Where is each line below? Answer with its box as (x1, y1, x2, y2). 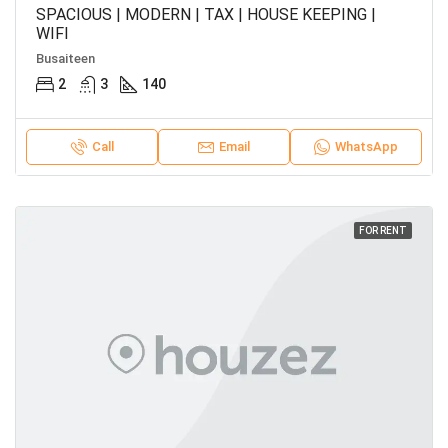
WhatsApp (335, 138, 398, 154)
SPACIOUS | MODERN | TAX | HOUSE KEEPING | (36, 4, 376, 24)
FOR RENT (359, 224, 407, 236)
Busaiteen (36, 50, 95, 66)
